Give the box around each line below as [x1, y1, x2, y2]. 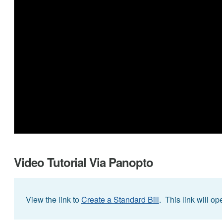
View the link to [25, 193, 81, 205]
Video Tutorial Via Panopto [13, 153, 153, 170]
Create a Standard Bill [81, 193, 159, 205]
